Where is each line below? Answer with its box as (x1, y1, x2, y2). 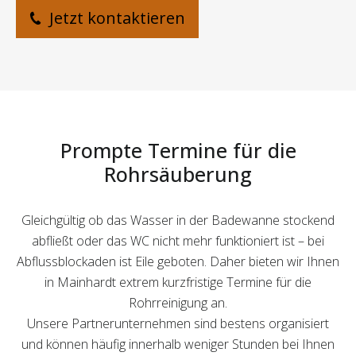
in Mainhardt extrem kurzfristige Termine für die (44, 273, 311, 292)
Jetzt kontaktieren (45, 7, 185, 29)
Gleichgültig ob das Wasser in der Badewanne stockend (21, 211, 335, 230)
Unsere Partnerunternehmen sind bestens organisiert (27, 315, 329, 333)
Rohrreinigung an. (129, 294, 227, 312)
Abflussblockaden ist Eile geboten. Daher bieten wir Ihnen (17, 253, 339, 271)
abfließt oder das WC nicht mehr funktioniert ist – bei (32, 232, 324, 250)
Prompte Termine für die (60, 137, 296, 164)
